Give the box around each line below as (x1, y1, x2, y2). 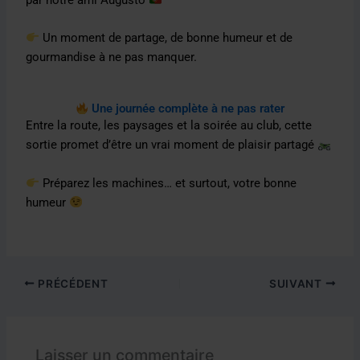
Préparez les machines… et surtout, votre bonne (39, 175, 297, 190)
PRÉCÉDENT (35, 276, 108, 290)
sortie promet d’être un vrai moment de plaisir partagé (26, 137, 318, 153)
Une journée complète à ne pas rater (88, 101, 285, 117)
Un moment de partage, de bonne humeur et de (39, 31, 293, 46)
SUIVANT (269, 276, 325, 290)
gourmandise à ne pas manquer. (26, 50, 198, 65)
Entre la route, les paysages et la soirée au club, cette (26, 118, 313, 133)
